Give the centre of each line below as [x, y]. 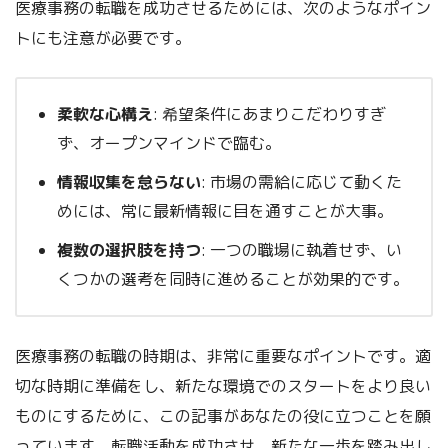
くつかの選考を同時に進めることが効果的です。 [233, 279]
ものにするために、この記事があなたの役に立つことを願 [223, 416]
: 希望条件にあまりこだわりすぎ [269, 114]
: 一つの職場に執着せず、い [301, 250]
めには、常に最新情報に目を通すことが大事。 [225, 211]
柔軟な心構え [105, 114]
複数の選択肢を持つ [129, 250]
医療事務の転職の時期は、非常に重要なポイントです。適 [223, 356]
